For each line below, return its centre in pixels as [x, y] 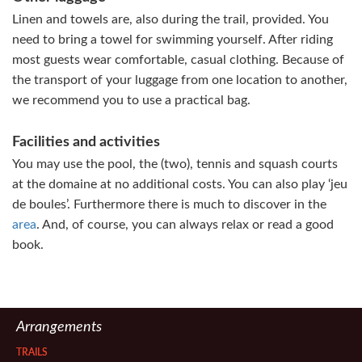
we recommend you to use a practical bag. [131, 100]
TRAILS [32, 352]
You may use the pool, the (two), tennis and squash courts [175, 164]
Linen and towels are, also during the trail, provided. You [170, 19]
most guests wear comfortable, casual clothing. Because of [178, 60]
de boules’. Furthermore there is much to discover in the [169, 204]
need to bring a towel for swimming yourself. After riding [173, 40]
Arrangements [59, 327]
